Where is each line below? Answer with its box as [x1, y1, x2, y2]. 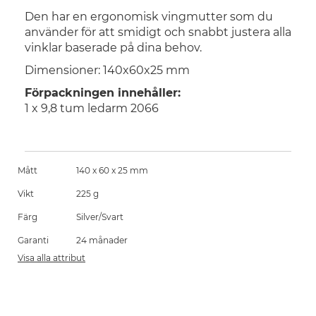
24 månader [76, 235, 128, 245]
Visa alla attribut [18, 253, 85, 263]
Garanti [18, 235, 49, 245]
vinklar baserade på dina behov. [25, 41, 202, 54]
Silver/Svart [76, 212, 123, 222]
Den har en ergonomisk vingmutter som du [25, 10, 273, 23]
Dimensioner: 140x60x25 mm [25, 63, 190, 77]
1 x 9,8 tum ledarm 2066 [25, 102, 159, 115]
